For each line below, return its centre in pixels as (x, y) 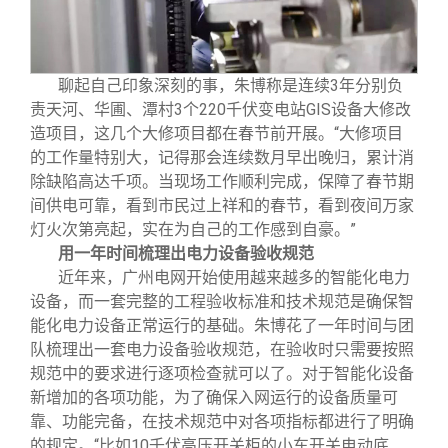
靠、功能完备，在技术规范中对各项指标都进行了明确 (222, 422)
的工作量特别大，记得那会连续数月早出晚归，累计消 (222, 158)
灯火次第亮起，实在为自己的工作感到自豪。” (193, 230)
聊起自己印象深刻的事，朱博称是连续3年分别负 (230, 86)
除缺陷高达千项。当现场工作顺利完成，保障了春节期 (222, 182)
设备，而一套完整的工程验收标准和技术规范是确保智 (222, 302)
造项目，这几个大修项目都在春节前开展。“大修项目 (216, 134)
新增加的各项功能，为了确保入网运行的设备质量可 (214, 398)
